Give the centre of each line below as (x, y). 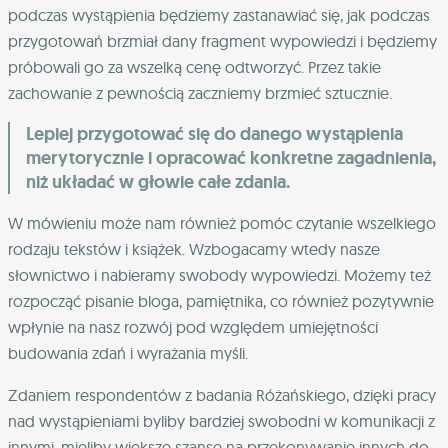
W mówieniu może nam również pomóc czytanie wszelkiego (222, 222)
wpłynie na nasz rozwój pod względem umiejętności (193, 326)
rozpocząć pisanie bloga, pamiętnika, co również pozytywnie (221, 300)
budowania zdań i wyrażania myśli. (128, 352)
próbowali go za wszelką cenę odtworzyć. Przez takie (194, 66)
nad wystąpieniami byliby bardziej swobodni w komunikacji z (221, 420)
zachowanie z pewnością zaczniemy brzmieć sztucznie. (200, 92)
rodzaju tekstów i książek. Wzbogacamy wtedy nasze (194, 248)
